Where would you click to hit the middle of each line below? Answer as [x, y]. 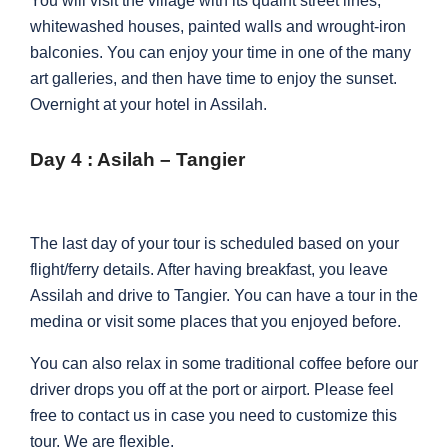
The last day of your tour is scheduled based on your [214, 244]
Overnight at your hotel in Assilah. [148, 105]
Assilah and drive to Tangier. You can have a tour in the [224, 296]
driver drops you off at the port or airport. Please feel [212, 390]
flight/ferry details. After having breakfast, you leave [209, 270]
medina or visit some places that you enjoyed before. [217, 322]
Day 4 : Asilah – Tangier [137, 160]
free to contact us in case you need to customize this [213, 416]
